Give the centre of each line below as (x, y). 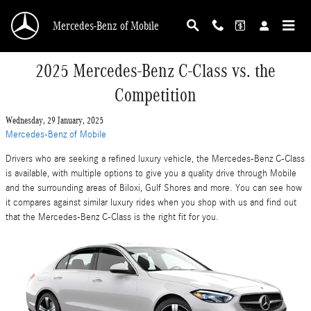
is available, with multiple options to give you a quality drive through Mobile (151, 174)
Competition (155, 95)
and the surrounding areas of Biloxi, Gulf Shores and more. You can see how (154, 188)
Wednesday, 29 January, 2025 (54, 120)
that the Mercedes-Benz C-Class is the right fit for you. (112, 217)
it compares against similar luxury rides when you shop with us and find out (151, 203)
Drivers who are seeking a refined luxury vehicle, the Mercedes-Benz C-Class (155, 159)
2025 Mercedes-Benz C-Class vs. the (155, 71)
